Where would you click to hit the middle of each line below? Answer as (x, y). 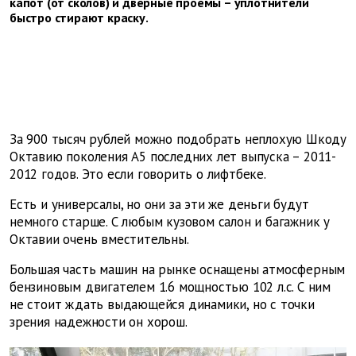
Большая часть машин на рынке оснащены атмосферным (178, 270)
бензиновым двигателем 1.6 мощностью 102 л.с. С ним (170, 287)
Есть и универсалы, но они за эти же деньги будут (159, 205)
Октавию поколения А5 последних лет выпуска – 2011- (173, 157)
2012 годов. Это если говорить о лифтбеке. (138, 174)
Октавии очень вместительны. (99, 240)
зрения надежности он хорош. (99, 322)
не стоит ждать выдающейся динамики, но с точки (162, 305)
